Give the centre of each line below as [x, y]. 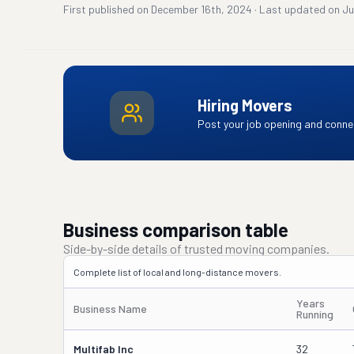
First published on [106, 9]
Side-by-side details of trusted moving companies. [196, 249]
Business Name [110, 309]
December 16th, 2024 [201, 9]
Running [315, 314]
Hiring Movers [245, 105]
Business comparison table [176, 230]
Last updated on [299, 9]
